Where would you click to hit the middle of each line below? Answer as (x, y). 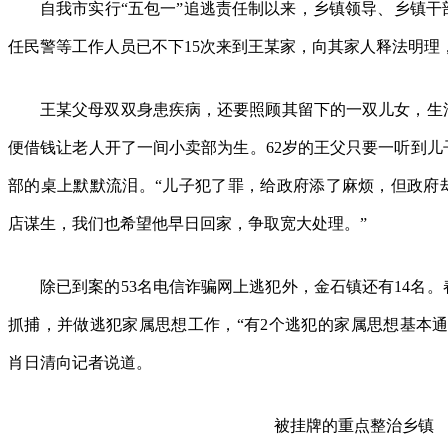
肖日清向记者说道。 (80, 362)
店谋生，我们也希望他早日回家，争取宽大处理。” (187, 223)
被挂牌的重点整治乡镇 (354, 425)
